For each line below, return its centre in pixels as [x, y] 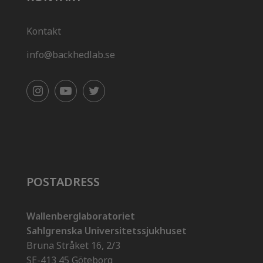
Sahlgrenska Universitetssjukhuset [107, 231]
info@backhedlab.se [71, 55]
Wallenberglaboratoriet [81, 216]
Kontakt [44, 31]
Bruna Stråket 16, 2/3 [73, 246]
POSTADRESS [63, 182]
